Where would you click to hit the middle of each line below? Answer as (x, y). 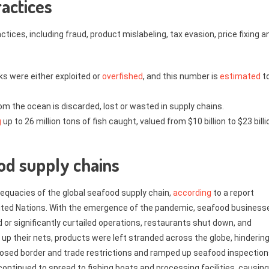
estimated (240, 76)
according (192, 193)
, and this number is (181, 76)
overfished (122, 76)
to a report (233, 193)
